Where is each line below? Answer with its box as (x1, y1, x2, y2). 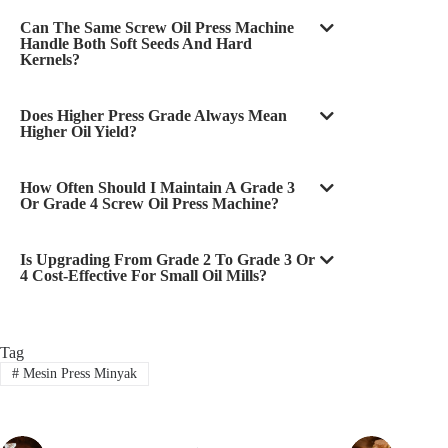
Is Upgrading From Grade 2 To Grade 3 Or (20, 250, 315, 268)
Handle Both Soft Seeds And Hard (20, 34, 252, 52)
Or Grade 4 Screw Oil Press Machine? (20, 194, 279, 212)
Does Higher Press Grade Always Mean (20, 106, 287, 124)
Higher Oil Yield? (20, 122, 137, 140)
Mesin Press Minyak (18, 366, 137, 381)
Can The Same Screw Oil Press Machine (20, 18, 294, 36)
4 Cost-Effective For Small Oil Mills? (20, 266, 267, 284)
